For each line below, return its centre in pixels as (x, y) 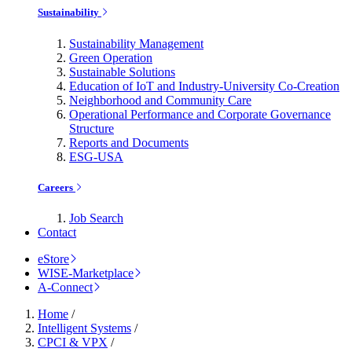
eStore (53, 259)
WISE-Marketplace (86, 273)
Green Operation (111, 57)
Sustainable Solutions (122, 71)
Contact (57, 232)
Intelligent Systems (84, 328)
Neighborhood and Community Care (160, 100)
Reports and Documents (129, 142)
